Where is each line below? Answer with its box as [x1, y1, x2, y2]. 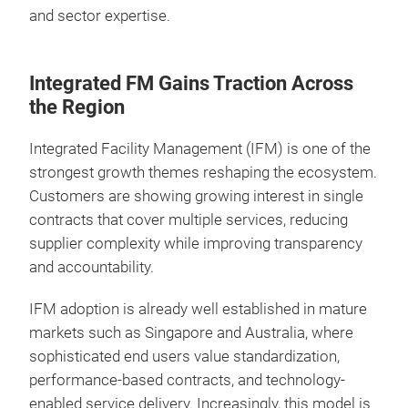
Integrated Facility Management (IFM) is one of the [29, 140, 371, 158]
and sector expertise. [29, 7, 170, 25]
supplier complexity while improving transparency [29, 235, 362, 252]
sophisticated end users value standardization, [29, 348, 340, 365]
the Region [29, 96, 125, 118]
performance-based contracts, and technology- [29, 372, 345, 389]
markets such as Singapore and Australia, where [29, 324, 353, 342]
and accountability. [29, 259, 154, 276]
